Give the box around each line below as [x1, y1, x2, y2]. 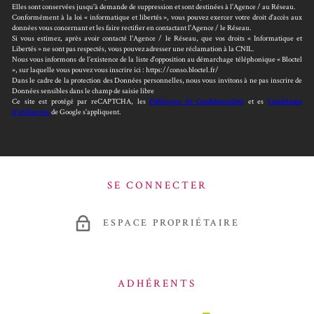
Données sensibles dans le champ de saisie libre [12, 86, 154, 97]
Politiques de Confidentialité [149, 96, 245, 107]
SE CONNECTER [107, 178, 207, 192]
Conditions [268, 96, 303, 107]
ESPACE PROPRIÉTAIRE [103, 217, 240, 230]
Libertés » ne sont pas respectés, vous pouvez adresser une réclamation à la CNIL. [12, 43, 254, 55]
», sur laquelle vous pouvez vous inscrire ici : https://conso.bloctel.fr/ [12, 64, 220, 76]
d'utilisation [12, 107, 50, 118]
